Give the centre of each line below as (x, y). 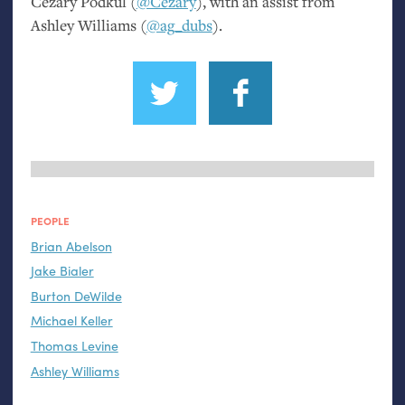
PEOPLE (50, 221)
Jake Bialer (62, 271)
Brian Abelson (71, 245)
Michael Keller (71, 320)
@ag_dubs (179, 25)
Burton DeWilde (76, 295)
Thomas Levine (74, 345)
